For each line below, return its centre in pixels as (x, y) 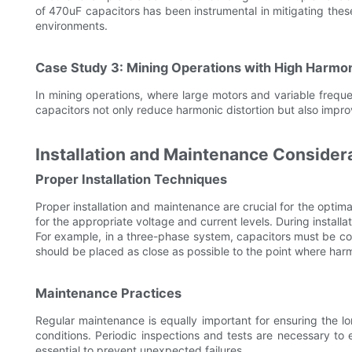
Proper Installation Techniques (131, 180)
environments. (71, 26)
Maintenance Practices (108, 293)
